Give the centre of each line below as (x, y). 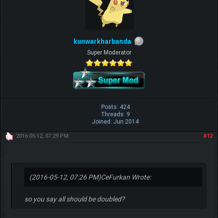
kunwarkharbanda (102, 41)
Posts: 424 (115, 107)
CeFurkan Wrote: (126, 177)
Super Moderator (109, 52)
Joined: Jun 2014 (116, 121)
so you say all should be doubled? (74, 199)
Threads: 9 (115, 114)
